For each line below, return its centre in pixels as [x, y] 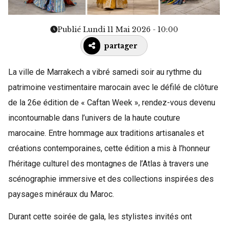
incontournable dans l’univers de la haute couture [94, 118]
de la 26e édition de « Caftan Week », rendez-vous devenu [112, 102]
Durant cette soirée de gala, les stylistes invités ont [100, 216]
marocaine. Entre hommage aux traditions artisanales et [106, 133]
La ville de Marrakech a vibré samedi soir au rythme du [105, 72]
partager [121, 46]
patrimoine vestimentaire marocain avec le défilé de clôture [113, 87]
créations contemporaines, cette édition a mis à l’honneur [109, 148]
